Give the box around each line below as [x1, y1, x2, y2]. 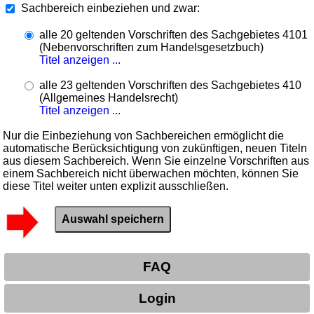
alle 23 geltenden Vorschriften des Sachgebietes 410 [39, 78, 302, 91]
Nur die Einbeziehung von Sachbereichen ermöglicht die [3, 129, 285, 142]
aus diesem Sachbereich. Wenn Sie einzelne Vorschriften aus [3, 154, 310, 167]
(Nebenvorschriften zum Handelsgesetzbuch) [39, 41, 264, 53]
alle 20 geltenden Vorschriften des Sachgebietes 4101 [39, 28, 308, 41]
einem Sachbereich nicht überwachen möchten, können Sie [3, 167, 299, 179]
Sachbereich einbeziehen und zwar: [21, 1, 200, 14]
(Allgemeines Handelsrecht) [39, 91, 179, 104]
